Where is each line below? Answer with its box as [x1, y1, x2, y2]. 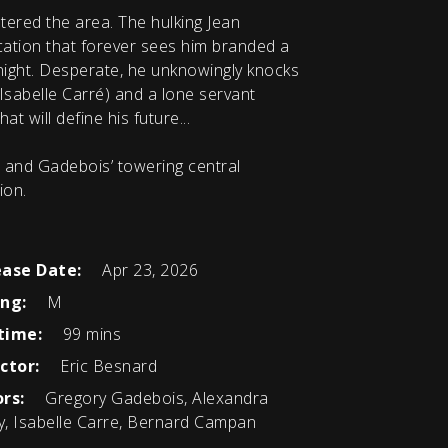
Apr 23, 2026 [97, 259, 198, 282]
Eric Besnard [55, 355, 157, 378]
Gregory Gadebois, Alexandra [40, 387, 269, 410]
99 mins [58, 323, 121, 346]
